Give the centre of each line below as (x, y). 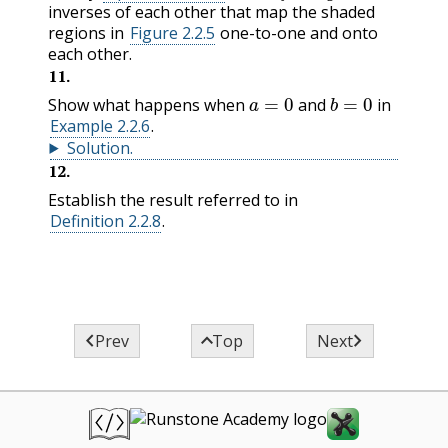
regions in (88, 32)
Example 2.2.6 (99, 125)
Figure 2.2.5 (172, 32)
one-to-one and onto (297, 32)
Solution (98, 147)
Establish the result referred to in (173, 199)
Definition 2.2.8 (105, 220)
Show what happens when (148, 104)
